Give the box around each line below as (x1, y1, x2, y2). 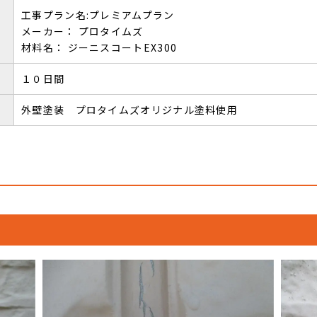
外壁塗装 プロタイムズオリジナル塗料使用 (21, 102, 249, 117)
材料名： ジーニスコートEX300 (21, 40, 178, 54)
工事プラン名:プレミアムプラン (21, 7, 175, 22)
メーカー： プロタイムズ (21, 23, 144, 38)
